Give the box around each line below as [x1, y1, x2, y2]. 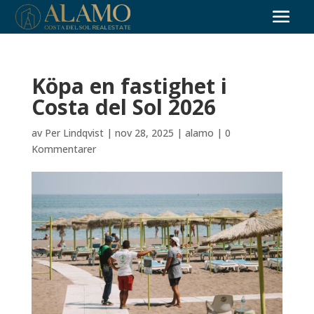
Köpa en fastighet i [31, 71, 227, 100]
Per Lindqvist [44, 126, 104, 139]
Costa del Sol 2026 [31, 93, 216, 121]
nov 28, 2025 [114, 126, 174, 139]
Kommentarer [31, 142, 96, 156]
